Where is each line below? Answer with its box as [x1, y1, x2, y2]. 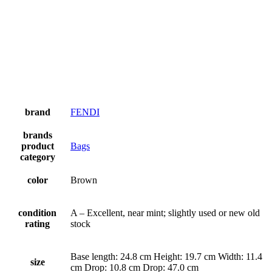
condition [18, 207, 56, 218]
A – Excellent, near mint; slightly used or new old [70, 207, 260, 218]
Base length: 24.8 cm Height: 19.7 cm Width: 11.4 [70, 251, 262, 262]
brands [22, 129, 52, 140]
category [19, 151, 55, 162]
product [21, 140, 54, 151]
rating [25, 218, 50, 229]
